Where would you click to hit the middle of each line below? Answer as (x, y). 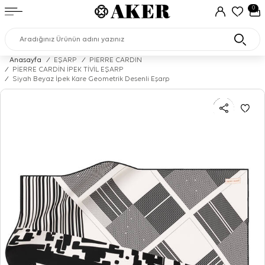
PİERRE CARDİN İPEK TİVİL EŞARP (68, 70)
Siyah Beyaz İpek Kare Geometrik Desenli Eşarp (91, 79)
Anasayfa (25, 60)
